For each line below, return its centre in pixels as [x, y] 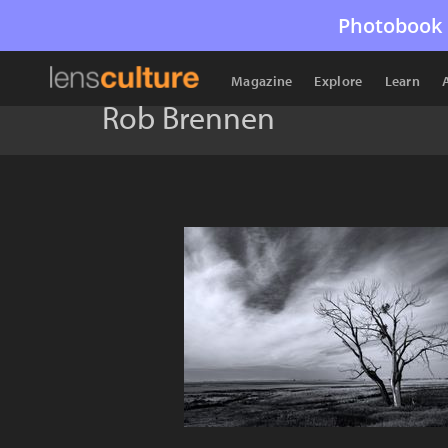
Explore [338, 81]
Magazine [262, 81]
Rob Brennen [188, 117]
